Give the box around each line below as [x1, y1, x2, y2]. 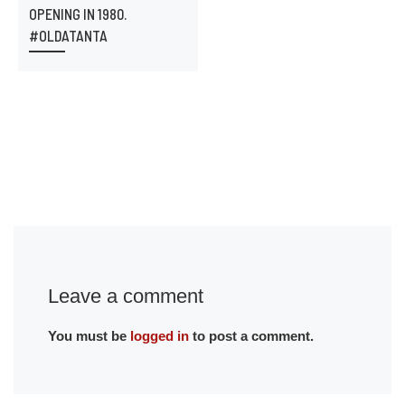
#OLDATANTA [28, 26, 108, 44]
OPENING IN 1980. [28, 5, 127, 23]
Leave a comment [47, 285, 203, 308]
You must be [47, 328, 130, 344]
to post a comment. [188, 328, 314, 344]
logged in [129, 328, 189, 344]
